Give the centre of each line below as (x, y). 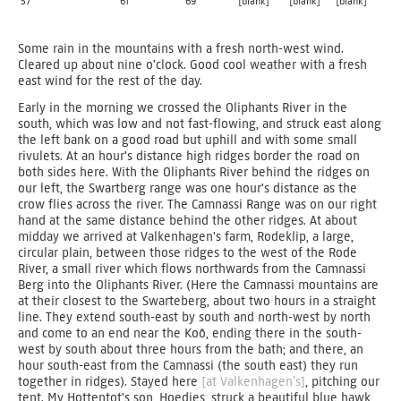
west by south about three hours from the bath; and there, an (191, 350)
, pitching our (342, 382)
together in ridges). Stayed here (110, 382)
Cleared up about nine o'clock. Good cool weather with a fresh (192, 65)
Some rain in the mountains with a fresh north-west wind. (181, 49)
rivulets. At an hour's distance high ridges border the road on (189, 156)
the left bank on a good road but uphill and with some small (188, 140)
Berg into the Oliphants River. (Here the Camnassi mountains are (198, 285)
